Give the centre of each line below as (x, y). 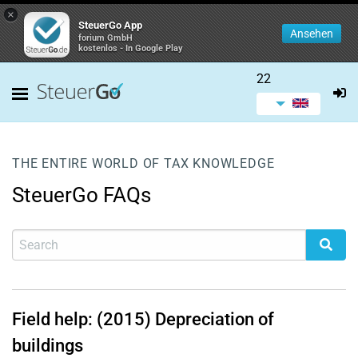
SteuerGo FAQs (82, 195)
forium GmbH (105, 38)
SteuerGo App (110, 25)
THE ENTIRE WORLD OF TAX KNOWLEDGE (143, 163)
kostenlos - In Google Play (131, 48)
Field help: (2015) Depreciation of (143, 319)
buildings (48, 346)
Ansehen (312, 34)
